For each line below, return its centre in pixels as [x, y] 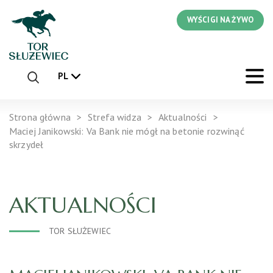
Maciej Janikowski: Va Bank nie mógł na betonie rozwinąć [127, 131]
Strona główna [40, 117]
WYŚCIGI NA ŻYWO [220, 20]
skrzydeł [27, 144]
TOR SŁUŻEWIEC [80, 231]
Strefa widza [115, 117]
